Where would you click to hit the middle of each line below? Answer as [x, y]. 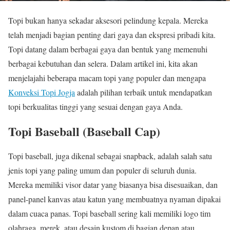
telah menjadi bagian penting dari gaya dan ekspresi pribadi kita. [112, 35]
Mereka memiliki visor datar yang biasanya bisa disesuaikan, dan [113, 184]
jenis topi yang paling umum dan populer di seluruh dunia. [102, 170]
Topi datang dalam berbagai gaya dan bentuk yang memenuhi [108, 49]
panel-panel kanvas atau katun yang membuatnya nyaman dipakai [114, 199]
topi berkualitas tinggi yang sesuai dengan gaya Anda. [95, 107]
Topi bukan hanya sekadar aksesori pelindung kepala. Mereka [108, 20]
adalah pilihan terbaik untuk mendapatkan [143, 92]
